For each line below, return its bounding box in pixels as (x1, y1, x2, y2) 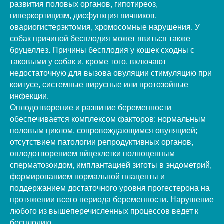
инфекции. (10, 91, 49, 100)
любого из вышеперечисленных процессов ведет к (10, 206, 198, 215)
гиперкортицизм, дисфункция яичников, (10, 11, 157, 20)
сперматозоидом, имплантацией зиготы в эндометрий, (10, 160, 212, 169)
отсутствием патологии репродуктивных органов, (10, 137, 193, 146)
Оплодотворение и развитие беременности (10, 103, 171, 112)
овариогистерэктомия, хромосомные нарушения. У (10, 22, 200, 31)
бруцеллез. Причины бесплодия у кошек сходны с (10, 45, 194, 54)
